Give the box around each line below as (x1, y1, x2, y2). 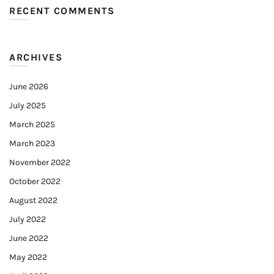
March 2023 (9, 138, 55, 149)
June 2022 (9, 233, 48, 243)
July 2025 (9, 100, 46, 111)
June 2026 (9, 81, 48, 92)
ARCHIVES (9, 51, 62, 63)
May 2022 (9, 252, 47, 262)
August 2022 (9, 195, 57, 206)
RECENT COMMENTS (9, 5, 115, 17)
